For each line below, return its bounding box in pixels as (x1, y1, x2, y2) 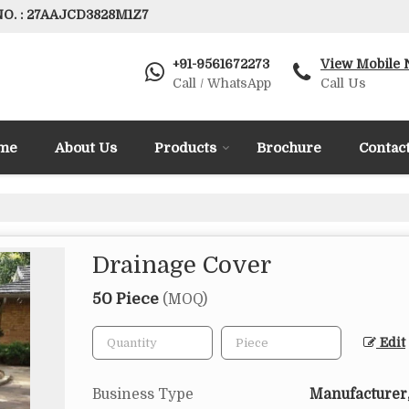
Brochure (257, 140, 321, 156)
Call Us (320, 76, 366, 90)
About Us (55, 140, 117, 156)
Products (154, 140, 216, 156)
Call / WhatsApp (173, 76, 271, 90)
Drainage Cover (92, 252, 271, 278)
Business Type (92, 386, 194, 403)
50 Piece (92, 290, 163, 308)
